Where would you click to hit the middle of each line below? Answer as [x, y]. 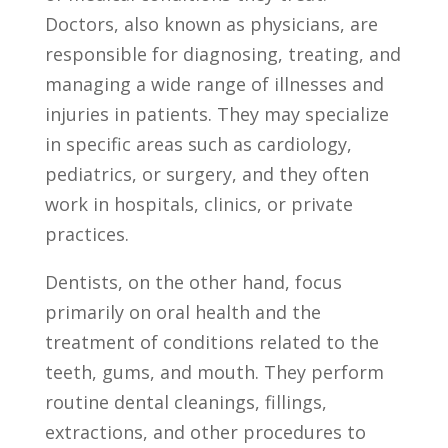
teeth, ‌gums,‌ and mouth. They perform [214, 372]
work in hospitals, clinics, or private [198, 204]
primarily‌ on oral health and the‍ [182, 312]
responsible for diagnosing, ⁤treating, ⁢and [222, 54]
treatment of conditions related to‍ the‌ [211, 342]
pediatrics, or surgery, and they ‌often [206, 174]
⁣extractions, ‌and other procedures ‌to [205, 432]
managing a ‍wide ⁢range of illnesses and [214, 84]
